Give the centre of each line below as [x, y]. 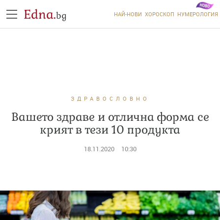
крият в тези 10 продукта [110, 130]
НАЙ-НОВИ [128, 14]
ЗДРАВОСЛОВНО [110, 98]
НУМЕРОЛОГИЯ [197, 14]
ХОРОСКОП [159, 14]
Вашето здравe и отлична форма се [110, 117]
